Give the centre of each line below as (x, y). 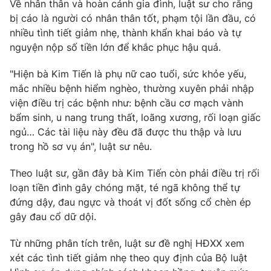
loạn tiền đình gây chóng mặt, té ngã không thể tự (125, 188)
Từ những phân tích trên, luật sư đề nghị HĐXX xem (127, 243)
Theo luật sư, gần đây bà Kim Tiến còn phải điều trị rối (135, 173)
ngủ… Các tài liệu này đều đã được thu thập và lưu (126, 132)
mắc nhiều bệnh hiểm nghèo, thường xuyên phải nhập (132, 89)
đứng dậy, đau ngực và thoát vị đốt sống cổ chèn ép (130, 202)
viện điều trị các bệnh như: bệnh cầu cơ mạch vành (126, 103)
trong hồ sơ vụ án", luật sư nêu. (81, 147)
